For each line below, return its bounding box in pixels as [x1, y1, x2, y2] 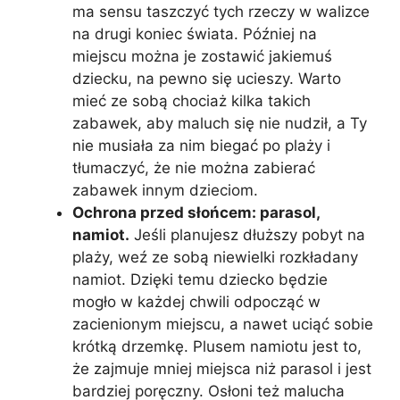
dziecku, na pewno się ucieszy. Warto [72, 69, 341, 87]
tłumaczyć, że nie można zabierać [72, 158, 315, 177]
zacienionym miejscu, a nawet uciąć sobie [72, 314, 373, 333]
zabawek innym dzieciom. [72, 180, 258, 199]
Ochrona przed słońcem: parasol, [72, 203, 320, 221]
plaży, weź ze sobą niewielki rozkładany [72, 247, 358, 266]
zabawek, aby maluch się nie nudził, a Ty [72, 113, 367, 132]
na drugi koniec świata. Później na [72, 24, 317, 43]
